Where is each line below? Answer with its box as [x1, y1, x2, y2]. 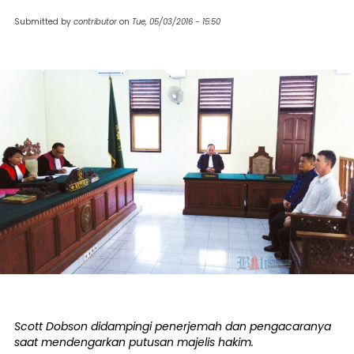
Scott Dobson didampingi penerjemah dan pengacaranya [14, 318, 331, 334]
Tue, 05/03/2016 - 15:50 [132, 16, 220, 28]
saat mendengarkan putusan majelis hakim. [14, 333, 254, 350]
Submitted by [14, 16, 73, 28]
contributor [73, 16, 117, 28]
